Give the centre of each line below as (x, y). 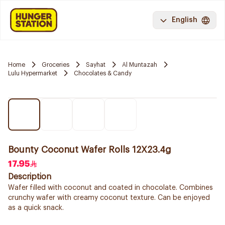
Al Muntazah (140, 65)
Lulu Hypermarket (33, 73)
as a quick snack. (36, 208)
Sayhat (96, 65)
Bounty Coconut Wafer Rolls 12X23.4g (90, 150)
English (185, 20)
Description (30, 177)
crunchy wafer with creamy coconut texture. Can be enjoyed (109, 198)
